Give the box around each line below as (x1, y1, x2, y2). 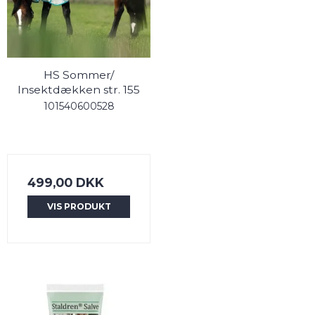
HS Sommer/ (44, 67, 114, 82)
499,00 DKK (27, 174, 104, 190)
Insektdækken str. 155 (18, 82, 140, 96)
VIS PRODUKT (46, 200, 111, 212)
